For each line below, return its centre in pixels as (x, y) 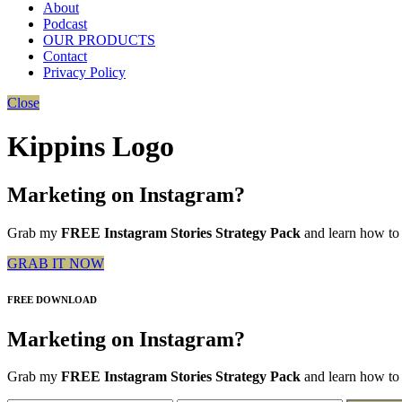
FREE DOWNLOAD (52, 299)
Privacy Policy (84, 72)
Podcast (65, 23)
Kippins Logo (91, 147)
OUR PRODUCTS (99, 39)
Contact (65, 56)
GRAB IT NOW (56, 263)
